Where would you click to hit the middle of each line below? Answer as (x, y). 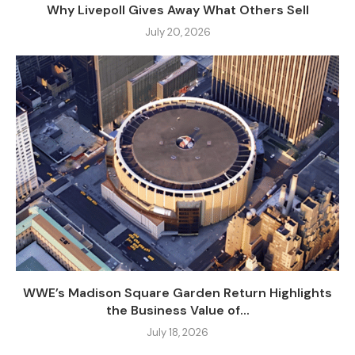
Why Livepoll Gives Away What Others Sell (177, 10)
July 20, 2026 (177, 32)
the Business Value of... (177, 311)
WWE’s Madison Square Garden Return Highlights (177, 293)
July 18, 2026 (177, 333)
